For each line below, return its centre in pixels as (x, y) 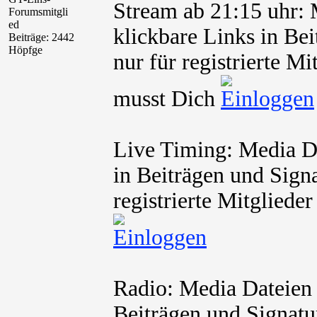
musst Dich (167, 99)
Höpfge (25, 50)
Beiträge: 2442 (41, 37)
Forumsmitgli (38, 12)
